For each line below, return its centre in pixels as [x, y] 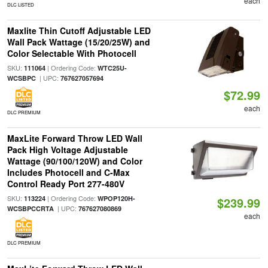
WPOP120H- [116, 198]
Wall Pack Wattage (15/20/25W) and [78, 42]
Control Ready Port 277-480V [66, 184]
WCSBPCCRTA [30, 208]
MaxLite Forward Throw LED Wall [74, 138]
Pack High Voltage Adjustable [67, 150]
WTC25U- [112, 68]
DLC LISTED [20, 4]
